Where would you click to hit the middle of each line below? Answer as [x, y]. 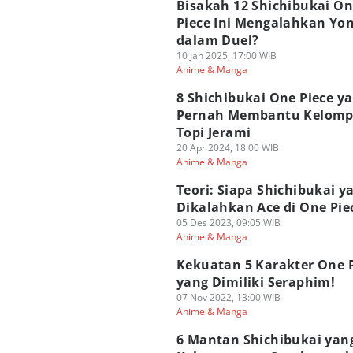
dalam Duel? [218, 40]
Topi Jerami [214, 132]
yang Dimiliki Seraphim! [256, 282]
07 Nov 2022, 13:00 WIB [229, 297]
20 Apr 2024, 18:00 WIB [228, 148]
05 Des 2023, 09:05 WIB [229, 223]
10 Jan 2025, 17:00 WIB [227, 56]
